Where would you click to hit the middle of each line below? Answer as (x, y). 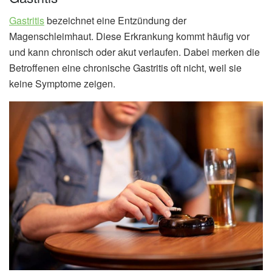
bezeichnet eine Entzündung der (115, 21)
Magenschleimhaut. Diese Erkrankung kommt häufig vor (129, 36)
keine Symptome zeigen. (62, 84)
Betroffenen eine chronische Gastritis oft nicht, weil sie (125, 68)
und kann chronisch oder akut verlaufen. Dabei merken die (134, 52)
